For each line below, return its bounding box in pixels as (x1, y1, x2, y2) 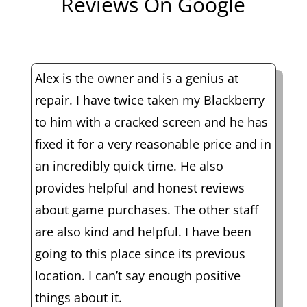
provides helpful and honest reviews (34, 179, 245, 196)
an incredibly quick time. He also (34, 157, 223, 174)
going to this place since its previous (34, 245, 245, 262)
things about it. (34, 288, 122, 306)
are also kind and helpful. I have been (34, 223, 251, 240)
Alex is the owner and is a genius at (34, 69, 238, 86)
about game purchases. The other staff (34, 201, 258, 218)
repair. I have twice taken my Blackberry (34, 91, 265, 108)
